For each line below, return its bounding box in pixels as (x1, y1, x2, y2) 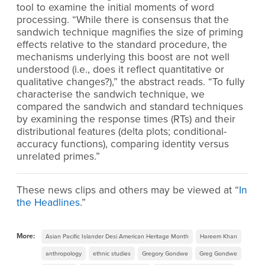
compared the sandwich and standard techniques (17, 101, 243, 114)
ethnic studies (92, 250, 131, 258)
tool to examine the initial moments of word (17, 1, 214, 14)
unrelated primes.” (17, 150, 100, 163)
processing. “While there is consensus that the (17, 14, 229, 27)
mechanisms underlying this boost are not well (17, 51, 230, 64)
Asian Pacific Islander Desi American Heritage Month (45, 232, 189, 241)
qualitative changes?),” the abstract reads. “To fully (17, 76, 245, 89)
